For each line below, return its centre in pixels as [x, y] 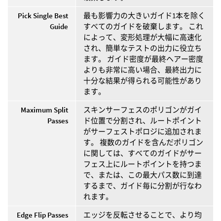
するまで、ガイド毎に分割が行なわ [143, 185]
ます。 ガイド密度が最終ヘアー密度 [143, 59]
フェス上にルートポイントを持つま [143, 164]
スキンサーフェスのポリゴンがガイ [143, 110]
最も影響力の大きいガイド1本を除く [144, 15]
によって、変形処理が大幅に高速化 [143, 37]
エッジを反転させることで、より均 [143, 215]
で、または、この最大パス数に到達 [143, 175]
